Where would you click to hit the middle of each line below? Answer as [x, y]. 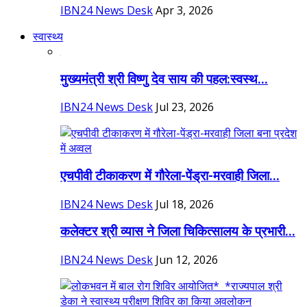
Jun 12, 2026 [187, 260]
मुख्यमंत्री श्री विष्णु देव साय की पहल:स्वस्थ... [164, 79]
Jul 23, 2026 [185, 107]
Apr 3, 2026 [184, 10]
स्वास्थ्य [48, 36]
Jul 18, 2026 [185, 204]
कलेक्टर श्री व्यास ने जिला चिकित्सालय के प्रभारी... [178, 232]
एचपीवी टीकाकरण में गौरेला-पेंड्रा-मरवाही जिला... [170, 176]
